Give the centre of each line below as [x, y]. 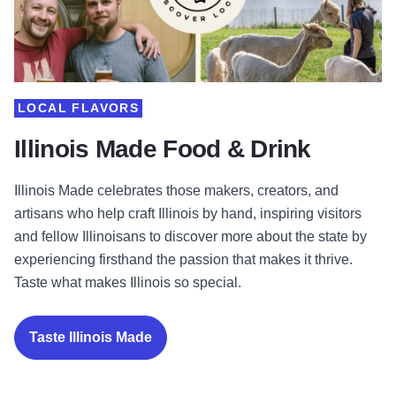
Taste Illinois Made [91, 338]
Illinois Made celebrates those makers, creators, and [176, 191]
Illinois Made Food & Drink [163, 149]
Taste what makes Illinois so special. [128, 283]
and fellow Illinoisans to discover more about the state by [190, 237]
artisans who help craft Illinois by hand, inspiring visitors [188, 214]
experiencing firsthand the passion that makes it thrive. [183, 260]
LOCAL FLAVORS [79, 108]
